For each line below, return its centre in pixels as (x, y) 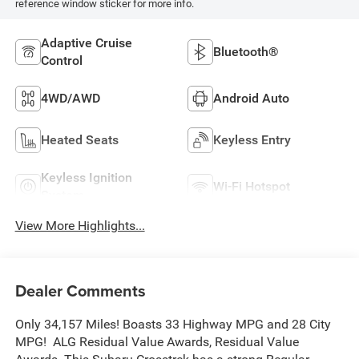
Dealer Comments (80, 291)
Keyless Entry (252, 139)
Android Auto (251, 98)
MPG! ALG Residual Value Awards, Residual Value (157, 342)
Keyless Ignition (86, 177)
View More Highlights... (80, 225)
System (62, 195)
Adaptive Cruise (86, 42)
